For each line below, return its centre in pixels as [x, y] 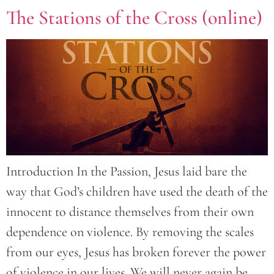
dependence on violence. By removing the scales [130, 232]
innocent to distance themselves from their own [130, 212]
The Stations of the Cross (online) [134, 17]
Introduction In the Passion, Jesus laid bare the [127, 172]
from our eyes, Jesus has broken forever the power [136, 252]
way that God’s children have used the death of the [137, 192]
